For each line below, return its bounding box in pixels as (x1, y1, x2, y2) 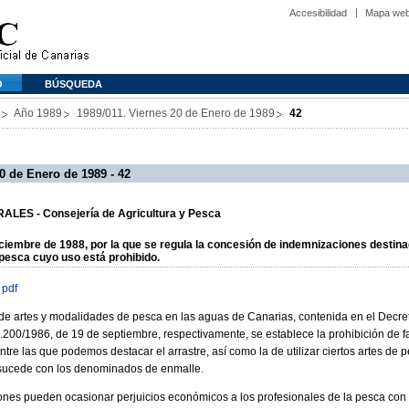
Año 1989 (14, 107, 62, 120)
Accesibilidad (289, 7, 347, 18)
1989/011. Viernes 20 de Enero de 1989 (77, 107, 275, 120)
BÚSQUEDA (45, 79, 102, 89)
